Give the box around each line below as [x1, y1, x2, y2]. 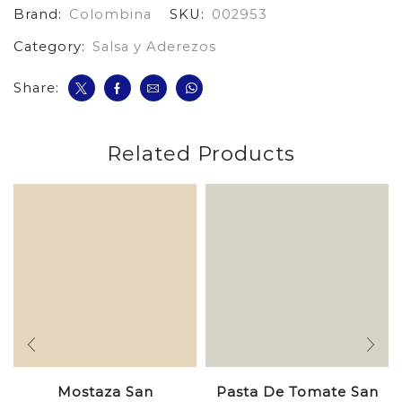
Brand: [13, 6, 66, 23]
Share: [13, 79, 59, 96]
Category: [13, 39, 90, 56]
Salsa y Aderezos [92, 39, 216, 56]
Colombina [69, 6, 152, 23]
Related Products [107, 141, 295, 167]
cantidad [47, 23, 99, 39]
